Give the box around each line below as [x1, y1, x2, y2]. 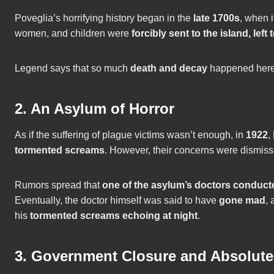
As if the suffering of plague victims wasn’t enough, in [15, 130, 246, 141]
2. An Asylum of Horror [15, 100, 174, 117]
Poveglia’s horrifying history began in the [15, 13, 193, 24]
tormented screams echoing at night [30, 210, 198, 221]
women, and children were [15, 28, 131, 39]
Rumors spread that [15, 180, 102, 191]
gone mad [219, 195, 265, 206]
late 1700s [193, 13, 240, 24]
